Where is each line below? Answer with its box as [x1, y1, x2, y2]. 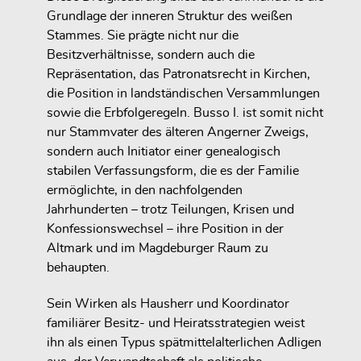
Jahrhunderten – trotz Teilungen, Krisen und [47, 203, 294, 217]
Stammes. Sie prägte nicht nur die [47, 29, 239, 43]
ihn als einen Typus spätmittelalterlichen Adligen [47, 335, 322, 349]
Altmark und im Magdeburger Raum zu [47, 242, 268, 255]
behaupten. [47, 261, 110, 275]
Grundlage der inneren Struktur [47, 10, 224, 23]
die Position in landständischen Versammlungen [47, 87, 320, 101]
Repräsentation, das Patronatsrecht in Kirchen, [47, 68, 310, 81]
